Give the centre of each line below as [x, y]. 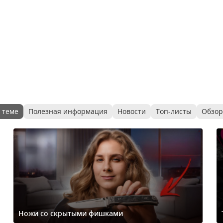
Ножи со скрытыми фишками [71, 213]
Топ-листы [174, 111]
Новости [132, 111]
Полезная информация [68, 111]
